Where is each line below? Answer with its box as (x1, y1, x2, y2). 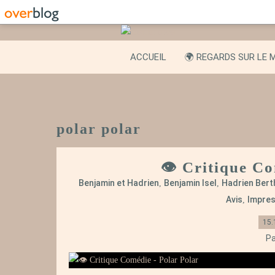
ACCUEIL (130, 52, 166, 63)
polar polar (56, 121, 141, 137)
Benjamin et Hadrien (79, 178, 159, 188)
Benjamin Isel (164, 178, 217, 188)
